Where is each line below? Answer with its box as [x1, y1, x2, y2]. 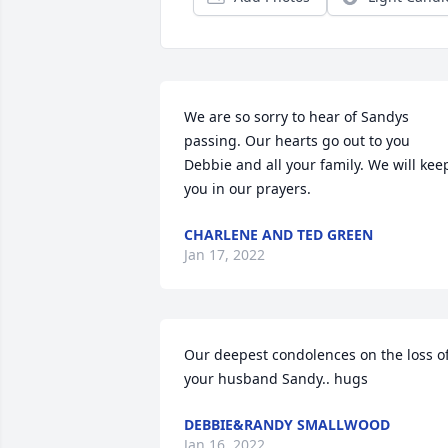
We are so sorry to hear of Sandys [184, 107, 409, 126]
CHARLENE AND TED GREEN [184, 225, 373, 244]
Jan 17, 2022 [184, 245, 265, 264]
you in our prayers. [184, 179, 311, 198]
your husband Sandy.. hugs [184, 369, 368, 388]
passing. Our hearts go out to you [184, 131, 410, 150]
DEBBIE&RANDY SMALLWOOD [184, 415, 390, 434]
